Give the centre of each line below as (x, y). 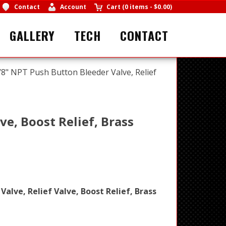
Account (73, 7)
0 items (136, 7)
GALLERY (32, 35)
